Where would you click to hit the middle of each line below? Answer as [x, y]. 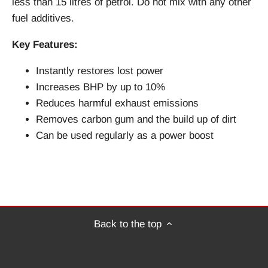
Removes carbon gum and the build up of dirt [136, 120]
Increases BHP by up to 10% [100, 87]
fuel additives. [43, 19]
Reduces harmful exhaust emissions [117, 103]
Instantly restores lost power [100, 71]
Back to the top [128, 224]
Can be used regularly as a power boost [125, 136]
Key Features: [45, 45]
